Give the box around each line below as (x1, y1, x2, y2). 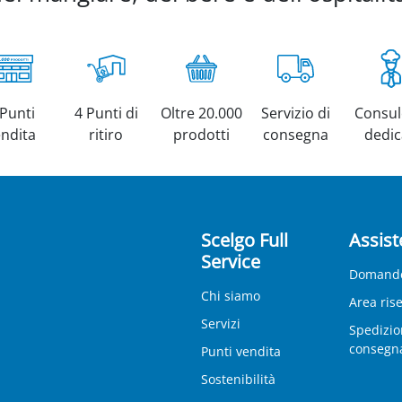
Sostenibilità (201, 371, 275, 388)
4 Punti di (74, 102, 138, 123)
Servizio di (261, 102, 331, 123)
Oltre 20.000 (160, 102, 242, 123)
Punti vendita (201, 343, 281, 360)
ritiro (89, 124, 124, 144)
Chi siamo (201, 287, 260, 304)
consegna (263, 124, 329, 144)
